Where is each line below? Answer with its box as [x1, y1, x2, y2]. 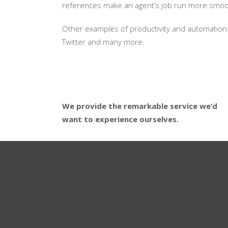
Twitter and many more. [62, 37, 145, 47]
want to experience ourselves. [62, 114, 179, 125]
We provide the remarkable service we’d [62, 101, 217, 111]
